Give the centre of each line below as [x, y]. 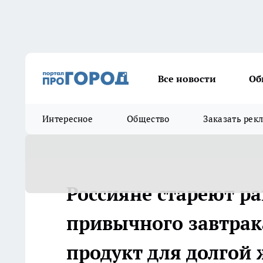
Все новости [187, 78]
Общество [148, 119]
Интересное [68, 119]
